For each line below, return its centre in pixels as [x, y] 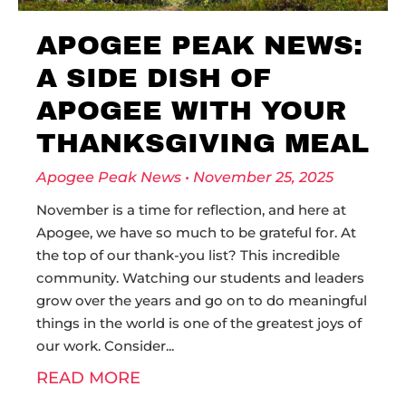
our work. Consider [101, 346]
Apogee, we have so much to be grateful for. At [196, 232]
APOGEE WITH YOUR [191, 111]
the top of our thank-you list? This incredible [188, 255]
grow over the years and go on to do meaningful [202, 300]
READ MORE [88, 378]
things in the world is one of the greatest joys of [199, 323]
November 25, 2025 [261, 177]
